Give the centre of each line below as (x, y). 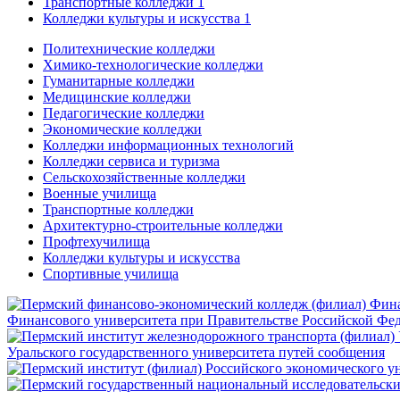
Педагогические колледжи (124, 112)
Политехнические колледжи (129, 48)
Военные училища (100, 193)
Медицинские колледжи (117, 96)
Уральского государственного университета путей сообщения (196, 352)
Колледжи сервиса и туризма (131, 161)
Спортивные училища (111, 273)
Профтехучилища (96, 241)
